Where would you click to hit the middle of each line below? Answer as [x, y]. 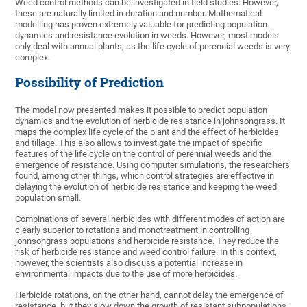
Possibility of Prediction [90, 83]
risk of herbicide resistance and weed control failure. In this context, [146, 252]
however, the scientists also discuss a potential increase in [129, 263]
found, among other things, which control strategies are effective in [145, 176]
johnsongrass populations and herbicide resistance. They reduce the [147, 241]
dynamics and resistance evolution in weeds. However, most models [147, 36]
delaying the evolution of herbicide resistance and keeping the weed [146, 187]
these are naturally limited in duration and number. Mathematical [139, 14]
